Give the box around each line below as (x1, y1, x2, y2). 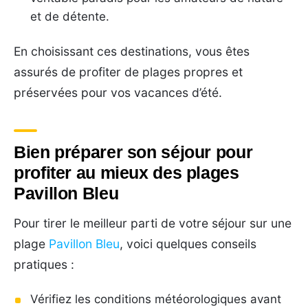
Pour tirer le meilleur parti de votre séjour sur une (14, 215, 291, 230)
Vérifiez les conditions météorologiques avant (30, 291, 281, 306)
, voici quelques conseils (120, 236, 256, 251)
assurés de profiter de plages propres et (14, 64, 243, 79)
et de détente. (30, 9, 109, 23)
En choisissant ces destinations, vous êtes (14, 43, 250, 58)
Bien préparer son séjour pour (14, 142, 253, 162)
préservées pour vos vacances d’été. (14, 85, 222, 100)
